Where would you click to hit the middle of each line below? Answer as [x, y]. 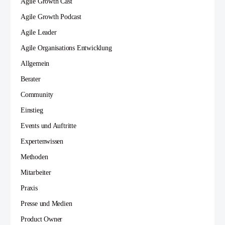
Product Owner [42, 219]
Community [37, 95]
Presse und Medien [46, 204]
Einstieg [32, 110]
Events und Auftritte [48, 126]
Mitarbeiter [36, 173]
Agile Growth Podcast [51, 17]
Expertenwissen [42, 142]
